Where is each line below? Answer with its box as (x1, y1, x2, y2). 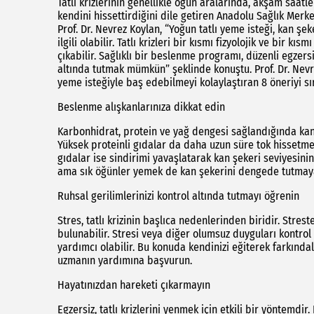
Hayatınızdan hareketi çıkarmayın (57, 278, 210, 292)
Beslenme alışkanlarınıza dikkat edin (57, 100, 225, 114)
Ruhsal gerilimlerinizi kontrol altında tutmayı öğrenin (57, 189, 299, 203)
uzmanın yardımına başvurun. (57, 254, 192, 268)
